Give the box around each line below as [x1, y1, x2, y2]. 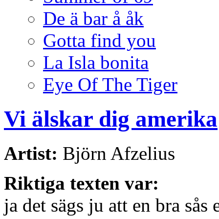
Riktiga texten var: [4, 173, 159, 194]
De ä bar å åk [43, 7, 144, 29]
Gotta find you [43, 29, 156, 51]
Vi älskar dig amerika [4, 106, 218, 131]
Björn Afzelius [58, 143, 175, 164]
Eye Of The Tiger [43, 73, 177, 95]
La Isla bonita [43, 51, 149, 73]
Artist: [4, 143, 58, 164]
